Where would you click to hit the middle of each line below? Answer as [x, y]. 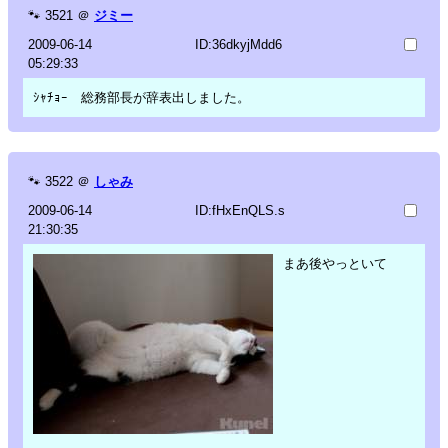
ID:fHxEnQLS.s [239, 210]
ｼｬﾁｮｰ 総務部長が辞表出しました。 [141, 97]
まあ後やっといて [335, 263]
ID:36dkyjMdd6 [238, 44]
